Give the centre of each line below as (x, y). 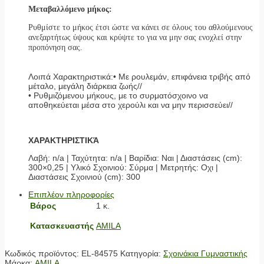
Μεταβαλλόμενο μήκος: (70, 9)
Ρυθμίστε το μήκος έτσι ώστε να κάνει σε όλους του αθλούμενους (141, 27)
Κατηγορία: (142, 253)
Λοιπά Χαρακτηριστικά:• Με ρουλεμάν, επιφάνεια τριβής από (139, 76)
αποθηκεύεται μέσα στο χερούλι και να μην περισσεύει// (131, 105)
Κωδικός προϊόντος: (43, 253)
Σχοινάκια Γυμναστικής (205, 253)
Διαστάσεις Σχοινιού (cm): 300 (84, 176)
